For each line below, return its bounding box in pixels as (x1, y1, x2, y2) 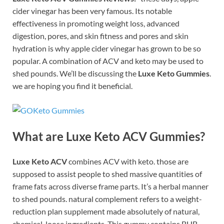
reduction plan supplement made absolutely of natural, (12, 206, 199, 216)
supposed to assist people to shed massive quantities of (12, 168, 202, 178)
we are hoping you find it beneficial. (12, 81, 132, 91)
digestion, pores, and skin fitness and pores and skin (12, 31, 188, 41)
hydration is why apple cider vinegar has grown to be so (12, 43, 201, 53)
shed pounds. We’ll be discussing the (12, 68, 138, 78)
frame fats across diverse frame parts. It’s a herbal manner (12, 181, 208, 191)
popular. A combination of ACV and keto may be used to (12, 56, 203, 66)
